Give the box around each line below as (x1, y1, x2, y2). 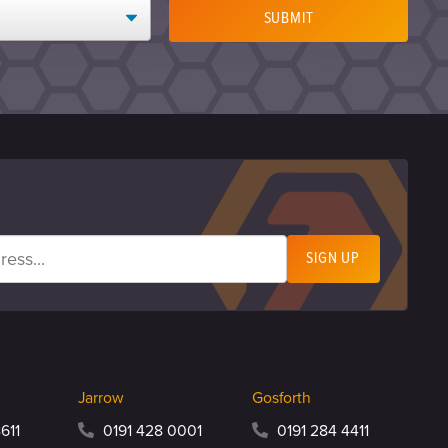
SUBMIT (263, 8, 314, 29)
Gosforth (251, 389, 311, 408)
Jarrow (78, 389, 125, 408)
